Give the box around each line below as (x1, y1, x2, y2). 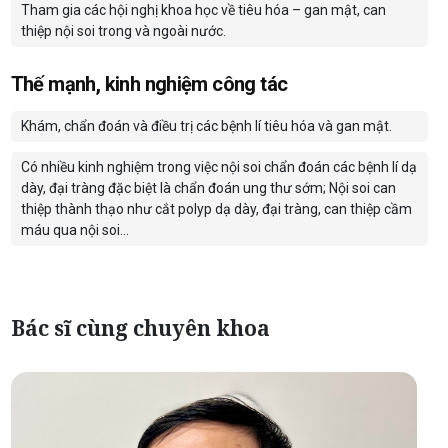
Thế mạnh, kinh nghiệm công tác (10, 71, 288, 96)
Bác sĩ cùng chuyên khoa (10, 313, 270, 342)
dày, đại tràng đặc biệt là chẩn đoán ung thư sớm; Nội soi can (20, 179, 396, 196)
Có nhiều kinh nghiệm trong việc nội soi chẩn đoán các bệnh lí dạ (20, 158, 417, 175)
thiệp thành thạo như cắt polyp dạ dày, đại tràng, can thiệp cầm (20, 200, 412, 217)
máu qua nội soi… (20, 221, 129, 238)
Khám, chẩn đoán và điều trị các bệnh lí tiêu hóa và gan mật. (20, 117, 392, 134)
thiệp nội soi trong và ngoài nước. (20, 22, 226, 39)
